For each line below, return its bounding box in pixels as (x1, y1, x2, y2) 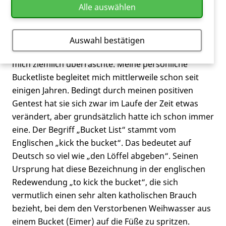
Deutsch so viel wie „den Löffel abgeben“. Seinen (12, 150, 198, 161)
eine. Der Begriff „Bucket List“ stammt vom (12, 124, 176, 135)
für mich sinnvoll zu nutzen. (12, 7, 118, 18)
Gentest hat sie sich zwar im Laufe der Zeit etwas (12, 98, 198, 109)
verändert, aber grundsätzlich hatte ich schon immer (12, 111, 214, 122)
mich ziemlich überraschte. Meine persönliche (12, 59, 188, 70)
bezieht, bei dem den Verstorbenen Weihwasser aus (12, 203, 211, 214)
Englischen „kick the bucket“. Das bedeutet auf (12, 137, 191, 148)
